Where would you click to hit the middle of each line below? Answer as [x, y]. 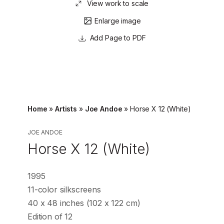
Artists [66, 108]
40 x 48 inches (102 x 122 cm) [84, 203]
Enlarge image [118, 20]
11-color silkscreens [64, 189]
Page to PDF [124, 37]
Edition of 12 [50, 216]
